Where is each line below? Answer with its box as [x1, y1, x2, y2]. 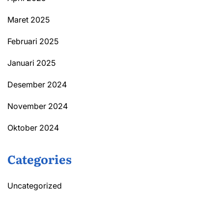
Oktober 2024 [7, 123, 59, 133]
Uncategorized [7, 181, 62, 191]
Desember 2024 [7, 80, 67, 90]
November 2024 [7, 101, 68, 111]
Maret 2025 [7, 15, 50, 25]
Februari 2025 [7, 36, 58, 47]
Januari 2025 [7, 58, 55, 68]
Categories [7, 150, 72, 168]
